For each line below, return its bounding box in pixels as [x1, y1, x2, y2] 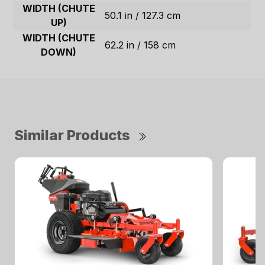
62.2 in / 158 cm [105, 39, 176, 51]
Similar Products [14, 127, 130, 144]
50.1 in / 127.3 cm [105, 9, 181, 22]
